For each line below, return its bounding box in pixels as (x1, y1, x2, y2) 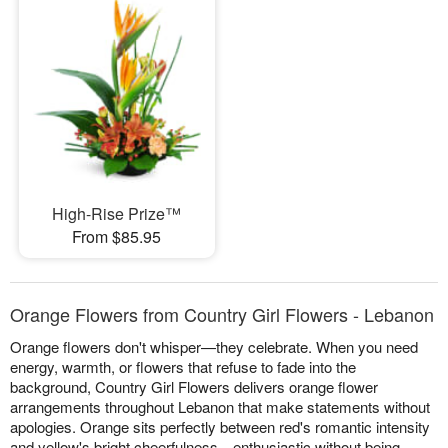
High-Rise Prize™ (52, 202, 182, 226)
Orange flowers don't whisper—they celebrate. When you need (10, 336, 418, 358)
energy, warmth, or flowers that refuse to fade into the (10, 356, 356, 378)
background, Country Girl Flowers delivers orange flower (10, 376, 378, 398)
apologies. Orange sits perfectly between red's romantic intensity (10, 416, 430, 438)
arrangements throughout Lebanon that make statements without (10, 396, 430, 418)
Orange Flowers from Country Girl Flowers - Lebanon (10, 301, 434, 328)
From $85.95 (72, 225, 162, 249)
